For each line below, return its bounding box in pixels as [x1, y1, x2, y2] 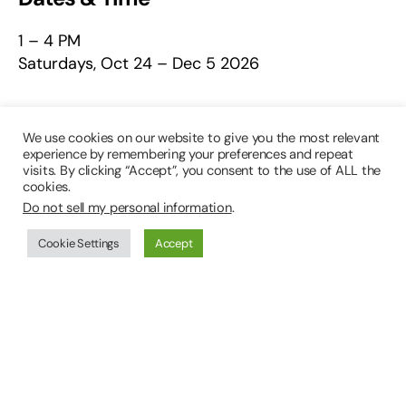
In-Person [18, 152, 91, 175]
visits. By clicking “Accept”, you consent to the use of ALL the [23, 161, 381, 179]
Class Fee [18, 305, 111, 334]
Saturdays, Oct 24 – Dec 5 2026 [18, 53, 259, 75]
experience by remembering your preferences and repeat [23, 145, 353, 163]
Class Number [18, 206, 159, 235]
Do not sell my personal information [23, 198, 232, 217]
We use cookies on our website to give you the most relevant [23, 129, 381, 147]
